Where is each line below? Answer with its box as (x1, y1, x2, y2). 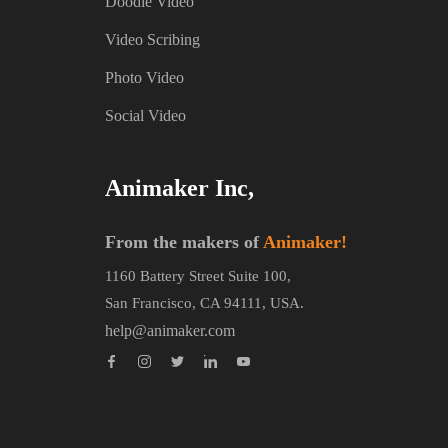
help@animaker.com (105, 322, 236, 340)
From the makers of (105, 232, 264, 253)
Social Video (105, 107, 187, 125)
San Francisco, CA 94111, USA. (105, 295, 305, 312)
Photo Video (105, 69, 185, 87)
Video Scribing (105, 31, 201, 49)
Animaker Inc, (105, 175, 255, 202)
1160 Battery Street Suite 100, (105, 268, 292, 285)
